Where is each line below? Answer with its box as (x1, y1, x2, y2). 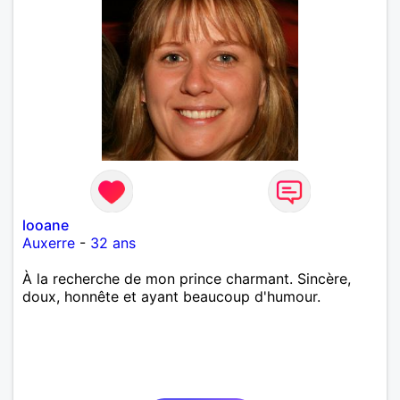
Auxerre (22, 233, 75, 252)
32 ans (90, 233, 136, 252)
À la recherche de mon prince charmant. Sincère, (22, 269, 351, 287)
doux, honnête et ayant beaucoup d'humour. (22, 287, 321, 305)
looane (22, 215, 69, 234)
